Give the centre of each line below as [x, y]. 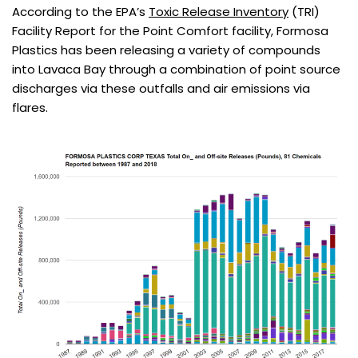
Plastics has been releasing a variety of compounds [166, 50]
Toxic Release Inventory [219, 11]
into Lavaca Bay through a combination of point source [176, 69]
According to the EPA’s [80, 11]
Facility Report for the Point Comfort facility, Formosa [170, 30]
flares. [30, 107]
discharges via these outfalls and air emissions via [161, 88]
